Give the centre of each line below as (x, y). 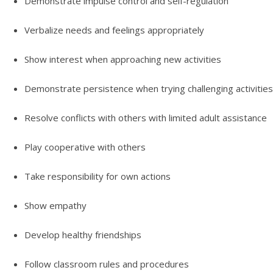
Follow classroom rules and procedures (106, 264)
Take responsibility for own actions (97, 176)
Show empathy (55, 206)
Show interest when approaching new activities (122, 59)
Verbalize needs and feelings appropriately (114, 30)
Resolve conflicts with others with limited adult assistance (145, 118)
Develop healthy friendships (83, 235)
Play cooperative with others (85, 147)
